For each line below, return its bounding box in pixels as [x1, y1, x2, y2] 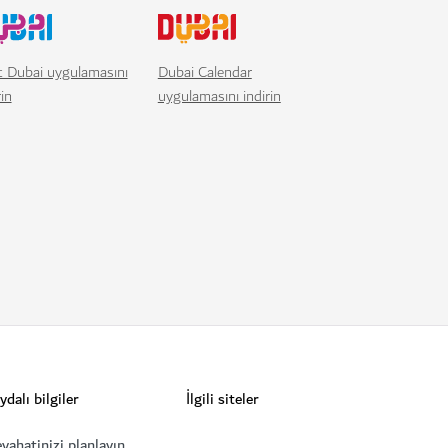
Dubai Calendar [157, 60, 252, 86]
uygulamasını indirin [157, 84, 281, 110]
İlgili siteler [186, 386, 259, 412]
